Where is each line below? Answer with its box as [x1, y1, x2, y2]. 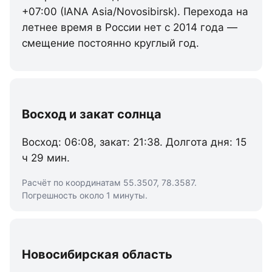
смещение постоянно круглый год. [22, 37, 199, 49]
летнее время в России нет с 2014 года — [22, 21, 237, 33]
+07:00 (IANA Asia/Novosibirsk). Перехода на [22, 5, 248, 18]
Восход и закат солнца [22, 107, 161, 121]
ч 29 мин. [22, 152, 70, 164]
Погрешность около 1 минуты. [22, 190, 148, 200]
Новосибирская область [22, 247, 172, 262]
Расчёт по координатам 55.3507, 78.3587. [22, 177, 197, 188]
